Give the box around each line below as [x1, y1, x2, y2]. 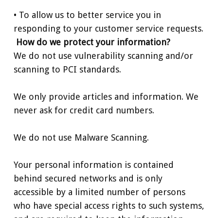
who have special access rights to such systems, [14, 200, 204, 211]
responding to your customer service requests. [14, 23, 203, 34]
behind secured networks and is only [14, 173, 163, 183]
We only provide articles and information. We [14, 91, 199, 102]
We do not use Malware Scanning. [14, 132, 149, 143]
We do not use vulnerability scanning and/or [14, 50, 193, 61]
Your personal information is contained [14, 159, 174, 170]
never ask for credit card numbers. [14, 105, 154, 115]
